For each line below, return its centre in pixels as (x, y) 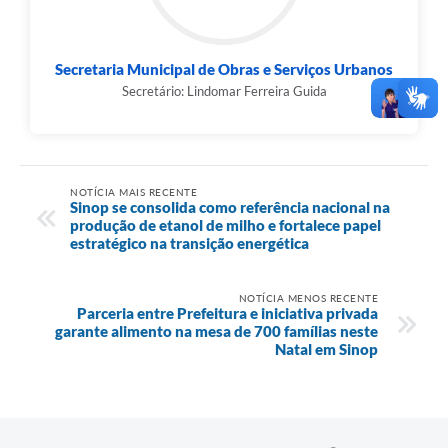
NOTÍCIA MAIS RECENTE (133, 191)
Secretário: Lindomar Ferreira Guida (224, 91)
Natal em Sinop (326, 348)
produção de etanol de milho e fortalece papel (225, 224)
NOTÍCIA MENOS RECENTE (308, 297)
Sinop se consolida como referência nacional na (230, 206)
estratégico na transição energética (189, 242)
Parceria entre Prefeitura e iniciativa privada (227, 312)
